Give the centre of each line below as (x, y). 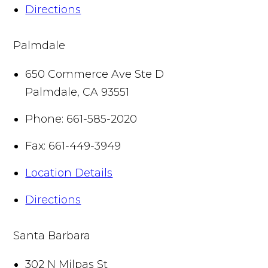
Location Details (69, 173)
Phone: (45, 119)
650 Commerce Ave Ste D (95, 74)
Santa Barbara (52, 235)
